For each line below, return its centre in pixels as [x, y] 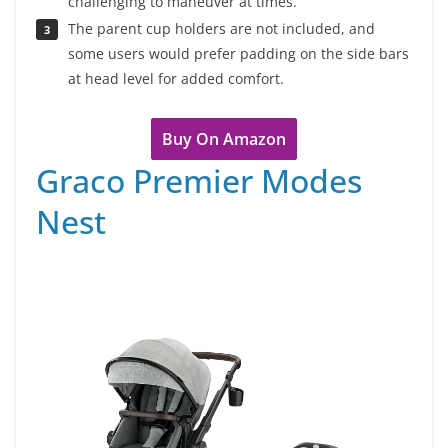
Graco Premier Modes [199, 181]
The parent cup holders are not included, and [221, 29]
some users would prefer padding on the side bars [238, 54]
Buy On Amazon [224, 139]
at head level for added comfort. [176, 79]
